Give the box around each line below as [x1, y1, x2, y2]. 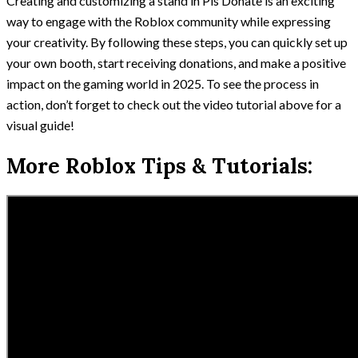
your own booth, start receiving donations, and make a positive [6, 54, 346, 70]
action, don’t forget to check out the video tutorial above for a [6, 96, 341, 112]
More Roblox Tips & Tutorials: [6, 152, 312, 179]
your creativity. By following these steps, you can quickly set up [6, 34, 348, 50]
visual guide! [6, 117, 74, 133]
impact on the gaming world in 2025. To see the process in [6, 75, 319, 91]
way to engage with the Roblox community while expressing [6, 13, 331, 29]
